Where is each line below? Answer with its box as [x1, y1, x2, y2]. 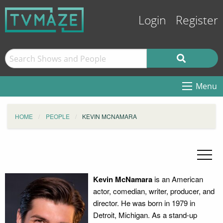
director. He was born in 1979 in [93, 198, 195, 208]
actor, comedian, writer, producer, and [93, 186, 215, 196]
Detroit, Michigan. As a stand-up [93, 210, 197, 220]
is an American [152, 174, 203, 184]
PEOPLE [45, 112, 70, 120]
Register [176, 14, 218, 27]
